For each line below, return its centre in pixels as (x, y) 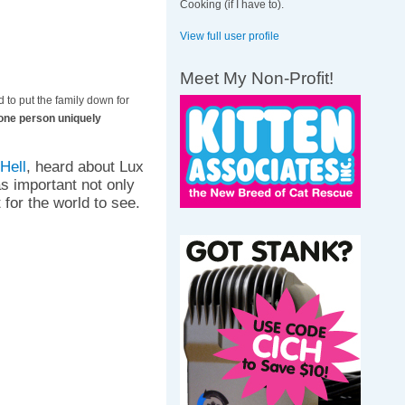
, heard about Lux (85, 167)
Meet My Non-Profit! (257, 77)
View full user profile (230, 36)
